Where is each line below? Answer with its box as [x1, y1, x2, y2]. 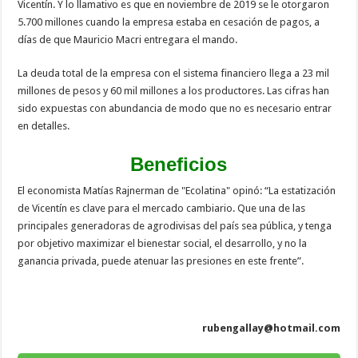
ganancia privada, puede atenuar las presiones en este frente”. [18, 254, 304, 267]
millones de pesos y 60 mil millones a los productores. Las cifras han [18, 84, 330, 97]
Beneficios [130, 153, 228, 175]
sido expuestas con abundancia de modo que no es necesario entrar [18, 101, 332, 114]
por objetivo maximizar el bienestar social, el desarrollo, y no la [18, 237, 308, 249]
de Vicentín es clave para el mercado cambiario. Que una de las [18, 201, 306, 214]
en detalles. [18, 119, 70, 132]
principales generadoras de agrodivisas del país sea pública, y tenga [18, 219, 332, 232]
